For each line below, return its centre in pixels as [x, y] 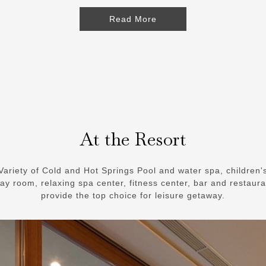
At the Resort [133, 139]
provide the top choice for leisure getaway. [133, 195]
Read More [133, 19]
